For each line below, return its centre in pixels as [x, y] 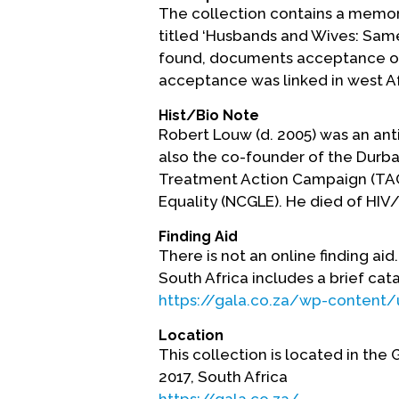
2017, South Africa [223, 377]
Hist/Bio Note [209, 115]
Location [191, 335]
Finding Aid [198, 236]
